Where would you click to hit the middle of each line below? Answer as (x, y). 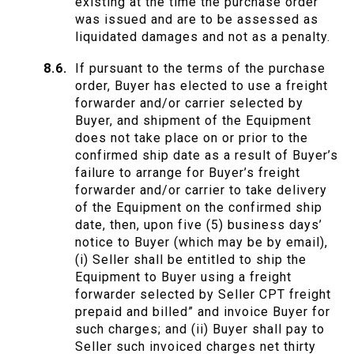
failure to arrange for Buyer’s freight (188, 173)
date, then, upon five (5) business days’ (199, 225)
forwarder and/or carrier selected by (189, 104)
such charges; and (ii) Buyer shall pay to (200, 330)
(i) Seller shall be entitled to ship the (191, 260)
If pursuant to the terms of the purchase (200, 69)
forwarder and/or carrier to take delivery (201, 190)
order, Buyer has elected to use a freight (201, 86)
